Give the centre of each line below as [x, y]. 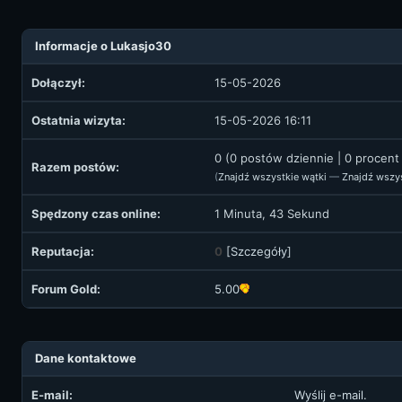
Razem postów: [75, 167]
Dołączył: [58, 83]
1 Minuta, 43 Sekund [272, 214]
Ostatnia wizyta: [79, 120]
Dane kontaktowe [86, 358]
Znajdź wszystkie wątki [272, 177]
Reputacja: [63, 251]
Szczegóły [259, 251]
